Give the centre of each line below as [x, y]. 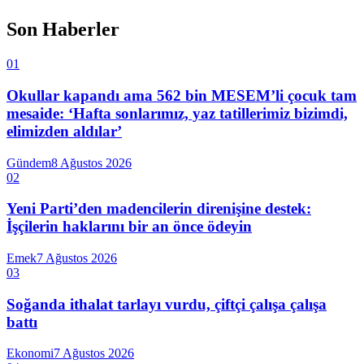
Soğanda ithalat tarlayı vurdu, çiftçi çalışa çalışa [167, 304]
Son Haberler [63, 30]
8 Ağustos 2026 [91, 162]
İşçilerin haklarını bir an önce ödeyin [129, 227]
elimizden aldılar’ [64, 131]
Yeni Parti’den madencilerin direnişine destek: [159, 209]
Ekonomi [30, 353]
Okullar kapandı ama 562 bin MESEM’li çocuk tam [182, 95]
